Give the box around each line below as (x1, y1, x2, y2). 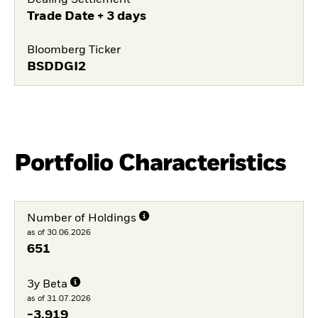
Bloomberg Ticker (26, 45, 121, 57)
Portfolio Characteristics (14, 152, 286, 176)
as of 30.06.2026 (26, 229, 91, 237)
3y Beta (26, 278, 67, 290)
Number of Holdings (26, 213, 136, 225)
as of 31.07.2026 (26, 294, 91, 302)
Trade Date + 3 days (26, 10, 146, 23)
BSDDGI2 (26, 60, 86, 74)
